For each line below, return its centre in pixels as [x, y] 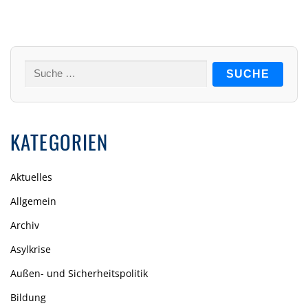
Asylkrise [31, 250]
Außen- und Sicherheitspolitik [79, 274]
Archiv [25, 225]
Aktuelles [31, 177]
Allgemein [33, 201]
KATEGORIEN [59, 142]
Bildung [28, 298]
